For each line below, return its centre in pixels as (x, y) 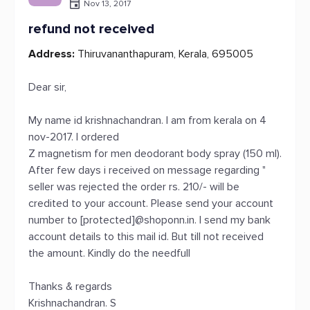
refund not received (91, 29)
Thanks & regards (70, 286)
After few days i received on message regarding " (147, 170)
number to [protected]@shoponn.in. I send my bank (149, 220)
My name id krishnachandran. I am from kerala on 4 (147, 120)
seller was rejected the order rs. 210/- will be (134, 187)
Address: (52, 54)
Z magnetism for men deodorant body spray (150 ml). (155, 154)
